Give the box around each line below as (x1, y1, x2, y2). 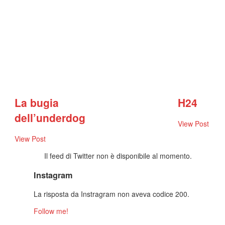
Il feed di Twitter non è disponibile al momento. (44, 151, 192, 161)
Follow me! (34, 206, 69, 216)
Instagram (34, 169, 73, 181)
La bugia (15, 94, 59, 110)
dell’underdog (15, 109, 86, 125)
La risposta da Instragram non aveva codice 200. (34, 189, 190, 199)
